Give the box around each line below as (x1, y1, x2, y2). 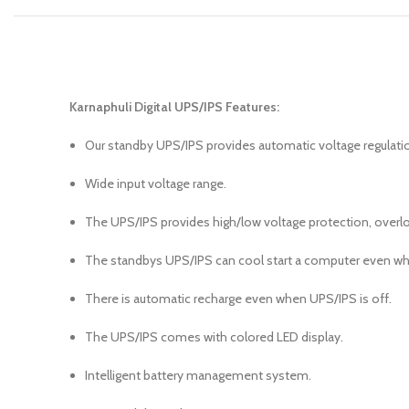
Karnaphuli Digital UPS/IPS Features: (69, 99, 279, 115)
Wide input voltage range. (85, 175, 226, 192)
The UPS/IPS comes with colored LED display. (85, 329, 343, 345)
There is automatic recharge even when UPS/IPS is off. (85, 290, 392, 307)
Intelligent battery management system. (85, 367, 311, 383)
